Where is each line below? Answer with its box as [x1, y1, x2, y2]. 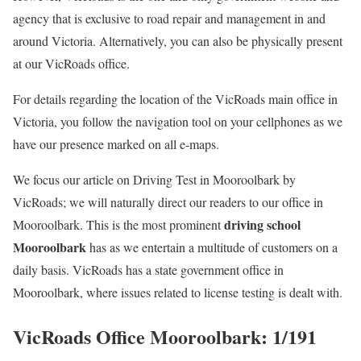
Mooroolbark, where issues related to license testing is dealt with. [13, 284, 342, 301]
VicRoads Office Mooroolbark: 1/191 [13, 322, 317, 351]
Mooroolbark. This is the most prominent [13, 216, 224, 234]
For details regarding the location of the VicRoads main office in [13, 90, 338, 108]
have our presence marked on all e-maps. [13, 135, 219, 153]
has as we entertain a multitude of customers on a [86, 239, 338, 256]
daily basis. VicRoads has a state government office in [13, 261, 284, 279]
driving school [224, 215, 301, 234]
